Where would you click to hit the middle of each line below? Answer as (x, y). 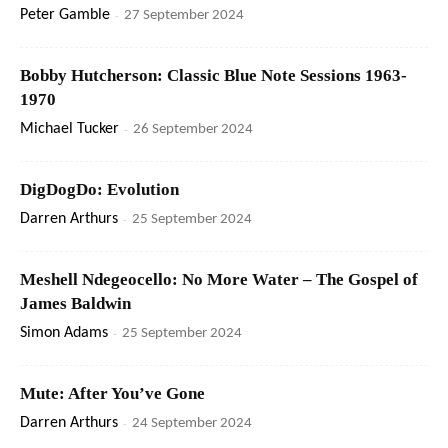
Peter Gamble (65, 15)
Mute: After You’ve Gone (112, 394)
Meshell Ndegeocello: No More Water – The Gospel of (219, 280)
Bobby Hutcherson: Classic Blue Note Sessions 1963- (213, 76)
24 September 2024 (192, 424)
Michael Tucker (69, 129)
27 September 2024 (184, 16)
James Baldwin (75, 304)
